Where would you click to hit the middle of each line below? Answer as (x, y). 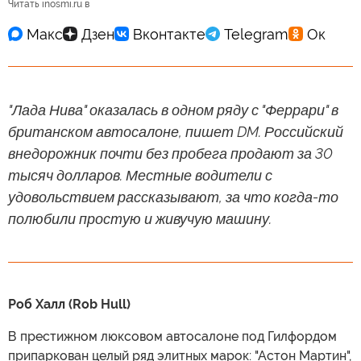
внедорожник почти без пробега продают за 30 (170, 154)
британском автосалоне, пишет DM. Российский (176, 132)
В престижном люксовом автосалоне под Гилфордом (172, 336)
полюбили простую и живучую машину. (140, 219)
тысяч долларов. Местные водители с (140, 175)
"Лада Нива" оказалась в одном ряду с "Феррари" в (173, 110)
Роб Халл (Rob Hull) (69, 304)
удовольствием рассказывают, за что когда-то (173, 197)
